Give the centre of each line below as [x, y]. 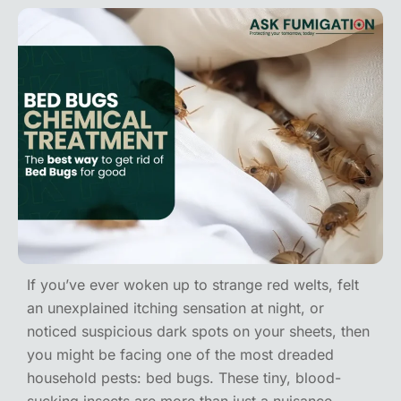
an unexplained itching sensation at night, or [175, 307]
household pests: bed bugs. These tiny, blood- [184, 377]
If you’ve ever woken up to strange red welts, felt [193, 284]
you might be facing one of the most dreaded [180, 354]
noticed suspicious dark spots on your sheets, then [198, 331]
